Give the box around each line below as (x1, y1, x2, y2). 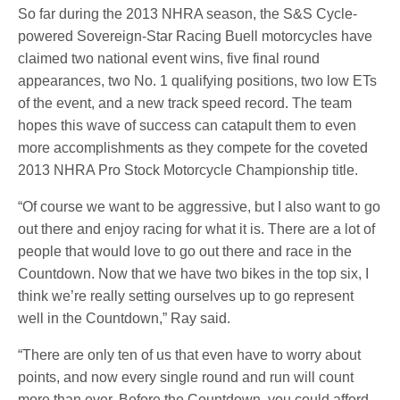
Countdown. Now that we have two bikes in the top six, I (18, 266, 370, 282)
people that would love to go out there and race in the (18, 244, 353, 260)
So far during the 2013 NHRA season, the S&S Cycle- (18, 6, 358, 22)
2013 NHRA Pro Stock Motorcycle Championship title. (18, 162, 359, 179)
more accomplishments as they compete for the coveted (18, 140, 369, 156)
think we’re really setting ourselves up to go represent (18, 288, 354, 304)
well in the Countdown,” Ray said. (18, 311, 231, 327)
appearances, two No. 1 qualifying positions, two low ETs (18, 73, 378, 89)
